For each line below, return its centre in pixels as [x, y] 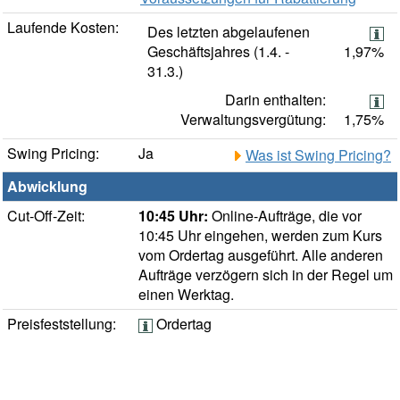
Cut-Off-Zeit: [46, 216]
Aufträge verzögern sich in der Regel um [266, 275]
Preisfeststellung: [62, 324]
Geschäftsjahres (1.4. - [218, 52]
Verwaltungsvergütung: [253, 120]
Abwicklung [47, 187]
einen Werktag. [186, 295]
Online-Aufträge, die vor [285, 216]
